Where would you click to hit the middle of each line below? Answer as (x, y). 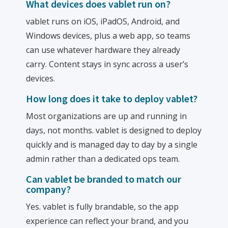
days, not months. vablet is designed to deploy (114, 130)
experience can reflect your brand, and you (107, 221)
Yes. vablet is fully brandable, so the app (103, 207)
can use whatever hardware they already (103, 50)
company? (49, 189)
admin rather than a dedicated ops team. (103, 159)
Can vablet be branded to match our (104, 179)
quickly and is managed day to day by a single (112, 145)
